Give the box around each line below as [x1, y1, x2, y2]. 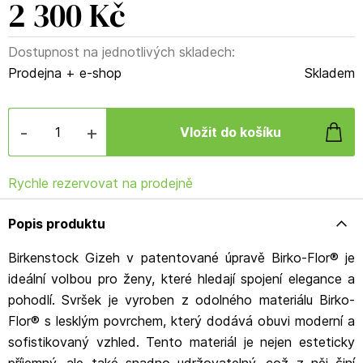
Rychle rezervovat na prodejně [8, 175, 193, 191]
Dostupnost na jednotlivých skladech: [8, 44, 235, 60]
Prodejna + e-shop [8, 65, 122, 81]
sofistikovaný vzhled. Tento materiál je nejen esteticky [8, 334, 355, 350]
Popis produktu [8, 216, 105, 232]
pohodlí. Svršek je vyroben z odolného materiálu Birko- [8, 292, 355, 308]
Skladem [305, 65, 355, 81]
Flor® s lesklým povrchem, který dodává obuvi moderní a [8, 313, 355, 329]
